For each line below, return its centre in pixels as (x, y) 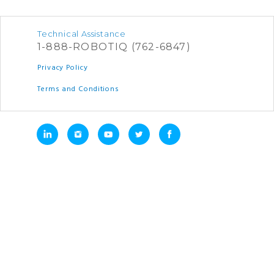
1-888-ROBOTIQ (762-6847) (114, 46)
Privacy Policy (63, 68)
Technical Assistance (82, 33)
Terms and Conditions (78, 89)
